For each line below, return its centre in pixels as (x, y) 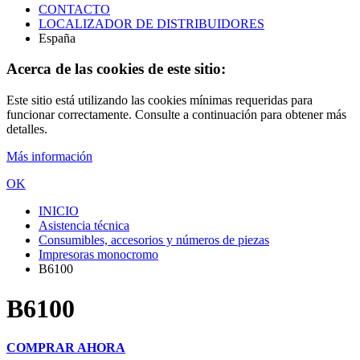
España (57, 38)
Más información (49, 157)
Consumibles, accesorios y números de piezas (154, 240)
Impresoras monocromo (98, 255)
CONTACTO (74, 9)
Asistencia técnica (84, 226)
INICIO (59, 211)
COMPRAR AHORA (66, 347)
